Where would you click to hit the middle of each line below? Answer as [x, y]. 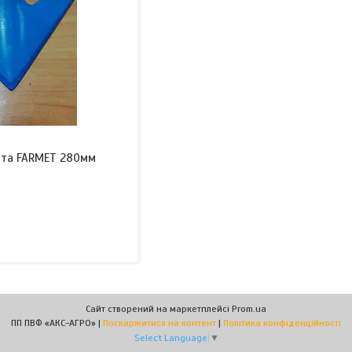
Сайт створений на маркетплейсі [159, 309]
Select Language [170, 338]
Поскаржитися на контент [159, 323]
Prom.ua [249, 309]
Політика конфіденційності [282, 323]
